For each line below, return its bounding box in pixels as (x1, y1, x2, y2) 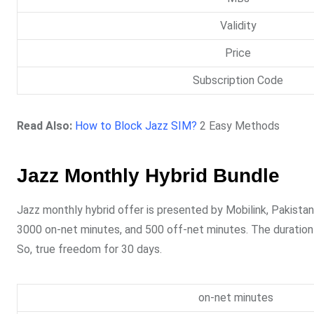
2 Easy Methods (197, 119, 280, 133)
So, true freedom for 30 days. (17, 243, 162, 257)
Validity (219, 19, 257, 33)
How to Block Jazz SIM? (75, 119, 197, 133)
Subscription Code (193, 74, 283, 88)
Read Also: (17, 119, 72, 133)
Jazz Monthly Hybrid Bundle (17, 164, 280, 187)
